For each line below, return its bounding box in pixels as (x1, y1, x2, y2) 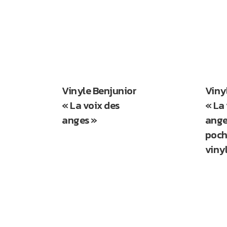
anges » (62, 112, 97, 128)
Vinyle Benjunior (62, 83, 136, 98)
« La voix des (62, 98, 120, 113)
